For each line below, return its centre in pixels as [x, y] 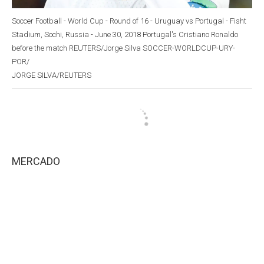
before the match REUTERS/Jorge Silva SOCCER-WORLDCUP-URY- [123, 48]
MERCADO [36, 161]
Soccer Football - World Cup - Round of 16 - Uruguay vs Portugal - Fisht [129, 21]
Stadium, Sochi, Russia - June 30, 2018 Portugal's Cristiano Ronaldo [125, 34]
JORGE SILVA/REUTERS [52, 75]
